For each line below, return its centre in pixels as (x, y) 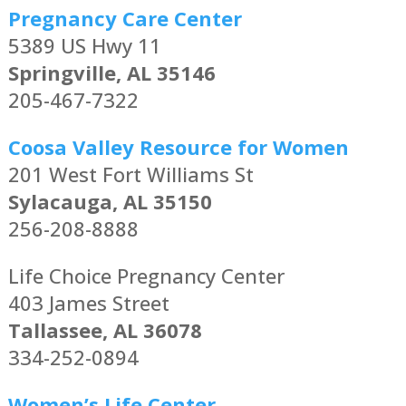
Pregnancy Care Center (125, 19)
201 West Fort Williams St (130, 174)
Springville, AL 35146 (111, 73)
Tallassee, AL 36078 (105, 330)
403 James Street (88, 303)
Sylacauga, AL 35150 (110, 202)
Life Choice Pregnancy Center (146, 276)
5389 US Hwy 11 (84, 46)
